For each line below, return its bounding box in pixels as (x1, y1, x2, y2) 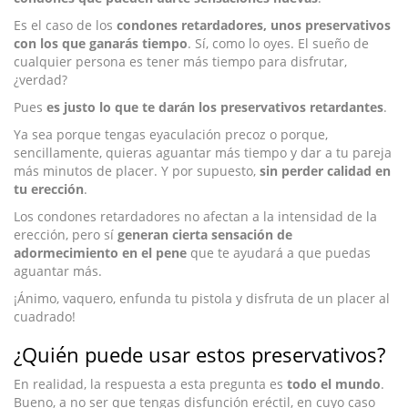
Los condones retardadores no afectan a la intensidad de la (14, 208, 377, 226)
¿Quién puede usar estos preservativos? (14, 342, 385, 369)
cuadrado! (14, 308, 76, 326)
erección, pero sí (14, 226, 117, 244)
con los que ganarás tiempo (14, 35, 188, 53)
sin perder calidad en (260, 162, 391, 180)
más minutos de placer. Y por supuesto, (14, 162, 260, 180)
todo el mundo (287, 375, 381, 393)
